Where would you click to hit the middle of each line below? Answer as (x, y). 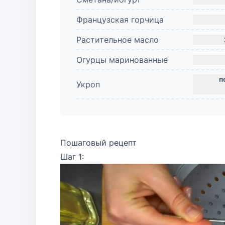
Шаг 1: (72, 157)
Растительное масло (118, 40)
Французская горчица (120, 20)
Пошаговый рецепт (98, 143)
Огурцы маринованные (122, 60)
